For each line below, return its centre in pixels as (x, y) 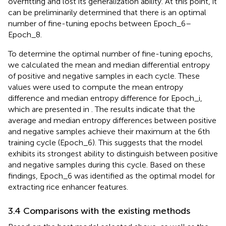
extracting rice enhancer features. (68, 187)
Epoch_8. (25, 35)
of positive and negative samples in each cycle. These (104, 76)
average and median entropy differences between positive (112, 121)
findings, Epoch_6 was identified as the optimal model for (111, 176)
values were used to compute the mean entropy (96, 87)
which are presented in (50, 109)
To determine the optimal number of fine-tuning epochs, (110, 54)
